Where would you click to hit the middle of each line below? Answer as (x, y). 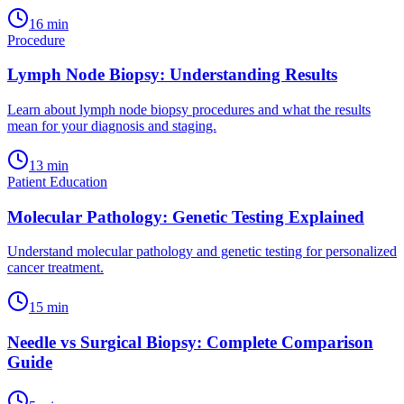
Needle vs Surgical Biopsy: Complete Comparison (190, 343)
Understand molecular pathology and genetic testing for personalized (202, 252)
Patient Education (57, 182)
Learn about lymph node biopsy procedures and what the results (189, 110)
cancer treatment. (55, 268)
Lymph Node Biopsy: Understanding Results (172, 75)
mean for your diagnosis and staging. (112, 126)
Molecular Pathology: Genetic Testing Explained (186, 216)
